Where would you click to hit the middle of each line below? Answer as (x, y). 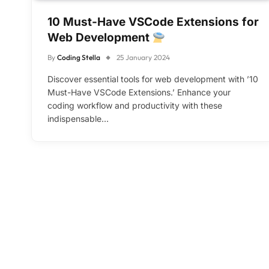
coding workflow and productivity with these (135, 106)
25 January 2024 (143, 58)
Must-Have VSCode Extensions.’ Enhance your (139, 92)
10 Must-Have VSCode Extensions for (153, 22)
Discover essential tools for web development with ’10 (153, 79)
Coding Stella (79, 58)
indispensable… (78, 119)
